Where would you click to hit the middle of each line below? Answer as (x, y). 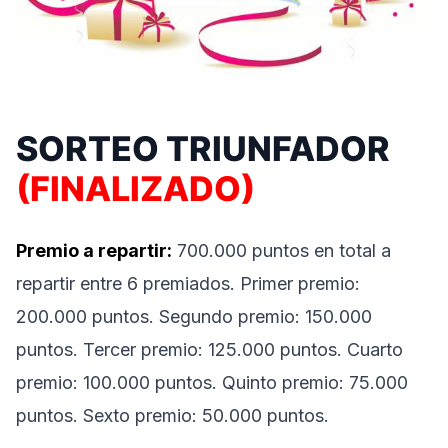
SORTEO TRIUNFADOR (203, 148)
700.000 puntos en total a (281, 250)
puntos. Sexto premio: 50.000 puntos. (172, 415)
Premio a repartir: (94, 250)
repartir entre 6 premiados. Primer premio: (188, 283)
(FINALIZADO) (135, 188)
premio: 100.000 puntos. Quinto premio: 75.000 (212, 382)
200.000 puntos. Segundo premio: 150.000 (194, 316)
